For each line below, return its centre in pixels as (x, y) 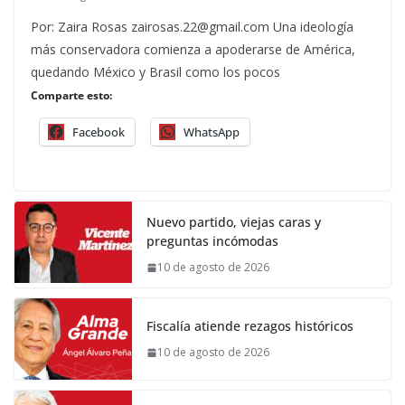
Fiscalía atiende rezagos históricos (250, 326)
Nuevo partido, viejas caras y (234, 222)
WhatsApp (212, 132)
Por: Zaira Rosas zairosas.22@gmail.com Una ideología (192, 27)
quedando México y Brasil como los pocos (155, 72)
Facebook (99, 132)
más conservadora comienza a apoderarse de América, (193, 50)
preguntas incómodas (212, 241)
